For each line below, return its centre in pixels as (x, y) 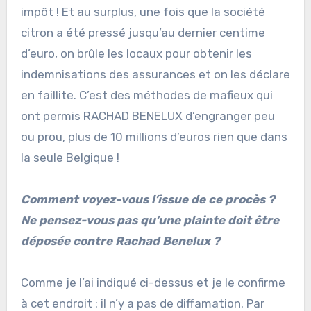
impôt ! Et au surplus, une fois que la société (143, 12)
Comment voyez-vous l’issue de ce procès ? (148, 200)
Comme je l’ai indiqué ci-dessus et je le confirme (153, 283)
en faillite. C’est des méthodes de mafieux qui (146, 95)
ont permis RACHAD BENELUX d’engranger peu (148, 116)
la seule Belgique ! (70, 158)
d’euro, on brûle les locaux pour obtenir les (136, 54)
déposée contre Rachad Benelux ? (120, 241)
